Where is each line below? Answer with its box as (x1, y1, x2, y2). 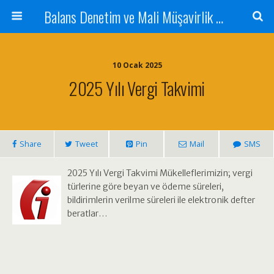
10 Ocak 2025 (112, 60, 162, 70)
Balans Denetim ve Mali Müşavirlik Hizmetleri (215, 6, 223, 28)
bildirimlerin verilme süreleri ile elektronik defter (67, 194, 255, 206)
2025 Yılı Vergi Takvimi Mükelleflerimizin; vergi (67, 168, 253, 179)
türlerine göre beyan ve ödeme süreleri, (67, 181, 224, 192)
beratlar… (67, 208, 107, 219)
